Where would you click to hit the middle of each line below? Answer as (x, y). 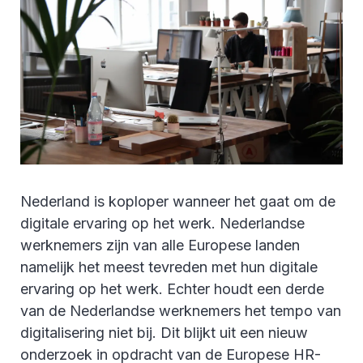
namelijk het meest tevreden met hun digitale (169, 267)
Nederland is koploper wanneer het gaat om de (178, 201)
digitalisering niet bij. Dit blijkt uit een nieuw (164, 332)
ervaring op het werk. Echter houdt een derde (172, 288)
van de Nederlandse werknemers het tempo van (181, 310)
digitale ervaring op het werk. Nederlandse (162, 223)
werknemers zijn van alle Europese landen (160, 245)
